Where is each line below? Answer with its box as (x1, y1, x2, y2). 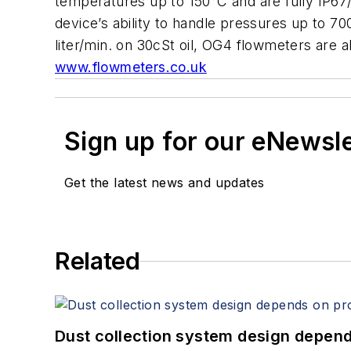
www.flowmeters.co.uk (55, 59, 207, 76)
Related (55, 247, 140, 276)
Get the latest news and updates (64, 175, 265, 191)
